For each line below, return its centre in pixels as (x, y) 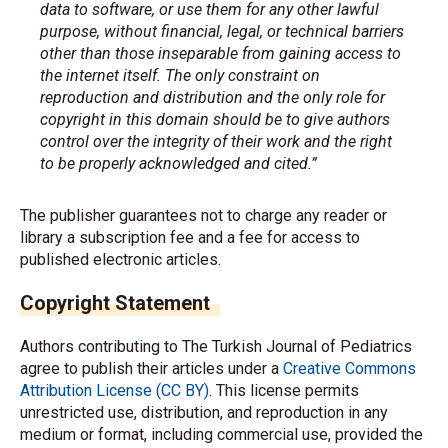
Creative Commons (349, 368)
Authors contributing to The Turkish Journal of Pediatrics (216, 346)
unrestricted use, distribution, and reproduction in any (204, 412)
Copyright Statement (115, 303)
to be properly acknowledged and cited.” (178, 163)
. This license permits (284, 390)
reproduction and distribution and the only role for (212, 97)
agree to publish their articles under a (151, 368)
